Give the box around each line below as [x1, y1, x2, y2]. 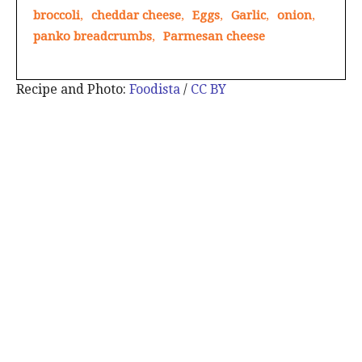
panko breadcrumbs [33, 28, 152, 44]
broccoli [33, 7, 80, 23]
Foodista [129, 81, 180, 97]
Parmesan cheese [163, 28, 265, 44]
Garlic [231, 7, 266, 23]
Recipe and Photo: [16, 81, 129, 97]
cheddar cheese [91, 7, 181, 23]
